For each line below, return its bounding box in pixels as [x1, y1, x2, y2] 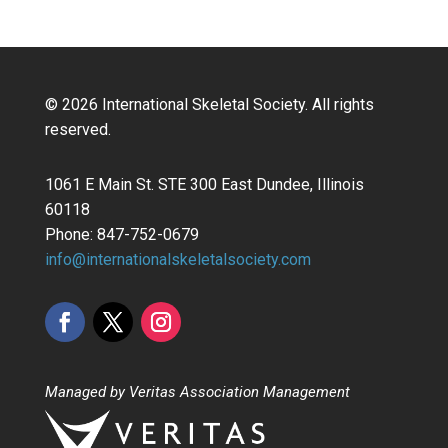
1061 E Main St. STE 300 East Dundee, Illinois [44, 175, 364, 195]
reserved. [44, 120, 111, 140]
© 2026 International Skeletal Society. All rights [44, 95, 374, 115]
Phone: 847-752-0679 [44, 225, 199, 245]
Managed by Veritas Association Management [44, 383, 350, 402]
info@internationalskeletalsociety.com [44, 250, 311, 270]
